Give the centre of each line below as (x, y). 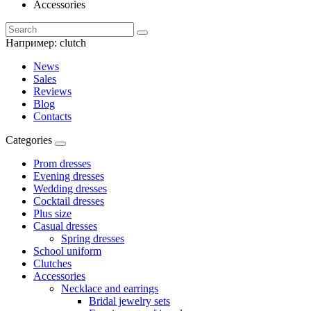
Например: (33, 43)
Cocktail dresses (69, 201)
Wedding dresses (70, 188)
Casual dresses (65, 226)
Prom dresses (62, 163)
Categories (29, 140)
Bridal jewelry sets (129, 301)
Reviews (52, 91)
